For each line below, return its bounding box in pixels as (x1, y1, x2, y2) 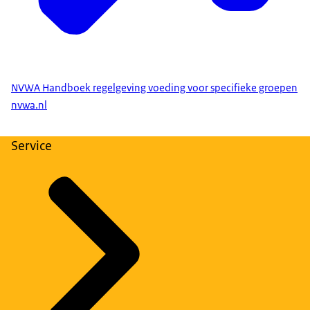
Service (11, 136, 52, 154)
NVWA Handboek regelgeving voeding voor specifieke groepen (11, 81, 298, 95)
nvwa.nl (11, 98, 47, 112)
